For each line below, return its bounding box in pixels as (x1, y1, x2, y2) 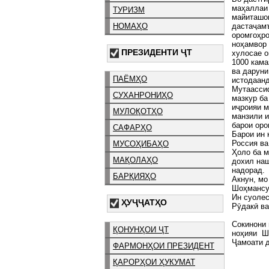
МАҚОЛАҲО (113, 156, 158, 165)
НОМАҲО (113, 21, 148, 31)
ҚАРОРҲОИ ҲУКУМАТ (113, 257, 195, 267)
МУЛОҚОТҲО (113, 107, 163, 116)
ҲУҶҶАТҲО (121, 198, 167, 208)
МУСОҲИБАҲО (113, 139, 169, 149)
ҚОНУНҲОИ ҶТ (113, 225, 169, 234)
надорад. (232, 166, 265, 175)
